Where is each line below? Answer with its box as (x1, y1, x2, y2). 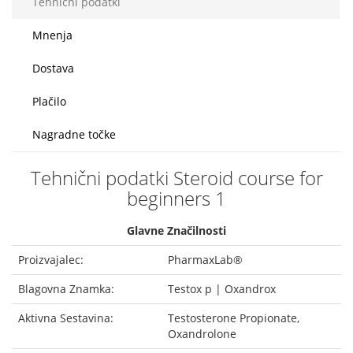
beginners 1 (127, 185, 226, 211)
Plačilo (32, 94, 66, 109)
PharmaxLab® (168, 252, 243, 267)
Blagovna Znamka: (18, 281, 114, 296)
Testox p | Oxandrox (168, 281, 276, 296)
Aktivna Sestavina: (18, 310, 113, 325)
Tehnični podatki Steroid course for (30, 165, 323, 191)
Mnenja (32, 28, 72, 43)
